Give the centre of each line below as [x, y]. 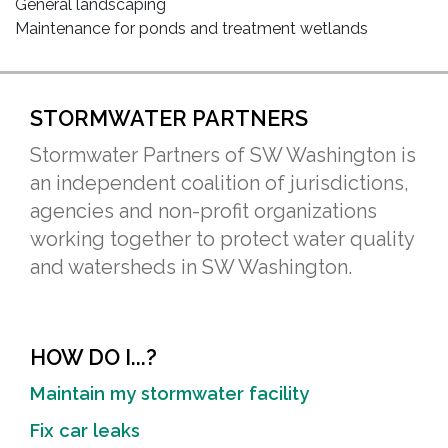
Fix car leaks [85, 430]
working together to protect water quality [222, 239]
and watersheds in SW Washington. [191, 267]
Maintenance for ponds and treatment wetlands [191, 28]
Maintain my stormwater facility [169, 393]
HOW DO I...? [93, 357]
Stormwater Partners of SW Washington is [223, 155]
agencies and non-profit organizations [203, 211]
